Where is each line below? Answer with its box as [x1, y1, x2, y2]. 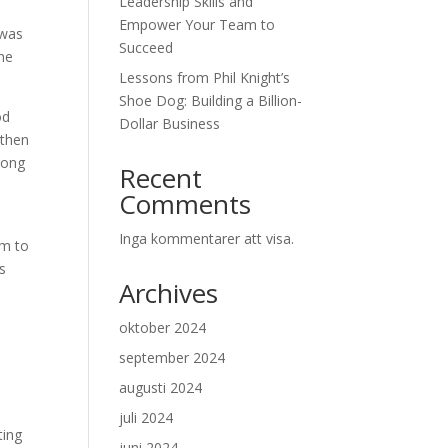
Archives [119, 275, 219, 311]
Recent [119, 160, 203, 196]
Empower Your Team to [119, 15, 276, 34]
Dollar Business [119, 114, 221, 133]
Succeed [119, 38, 174, 57]
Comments [119, 186, 252, 222]
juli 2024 [119, 408, 174, 427]
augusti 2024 [119, 378, 203, 397]
